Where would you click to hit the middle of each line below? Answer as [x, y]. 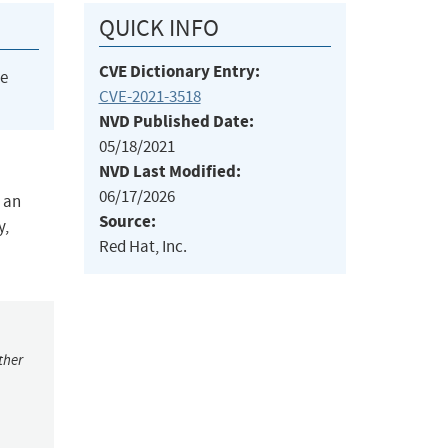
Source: [127, 222]
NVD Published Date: [176, 122]
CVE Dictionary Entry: [179, 72]
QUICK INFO [158, 28]
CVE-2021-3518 [149, 97]
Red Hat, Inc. [142, 247]
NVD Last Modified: [169, 172]
